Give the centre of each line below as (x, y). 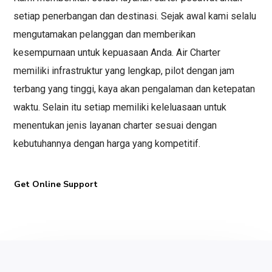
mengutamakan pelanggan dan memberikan (105, 35)
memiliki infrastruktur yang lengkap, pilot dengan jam (124, 71)
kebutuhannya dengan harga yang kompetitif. (107, 144)
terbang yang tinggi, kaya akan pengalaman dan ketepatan (134, 89)
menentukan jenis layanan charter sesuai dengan (115, 126)
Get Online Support (56, 185)
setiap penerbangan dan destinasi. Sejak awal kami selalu (135, 16)
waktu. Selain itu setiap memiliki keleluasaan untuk (120, 107)
